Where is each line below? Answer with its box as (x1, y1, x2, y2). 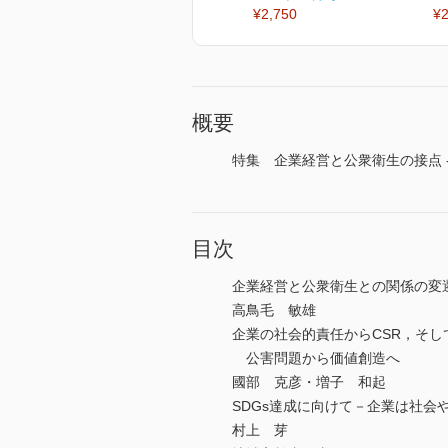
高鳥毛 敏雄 (232, 302, 316, 319)
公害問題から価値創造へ (232, 350, 400, 367)
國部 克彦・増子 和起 (232, 374, 386, 391)
